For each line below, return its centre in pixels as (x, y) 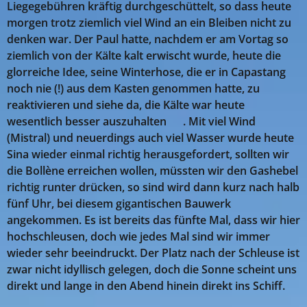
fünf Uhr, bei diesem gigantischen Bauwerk (119, 204)
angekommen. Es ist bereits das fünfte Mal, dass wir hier (153, 220)
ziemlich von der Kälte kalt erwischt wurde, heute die (144, 56)
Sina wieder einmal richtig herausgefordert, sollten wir (148, 155)
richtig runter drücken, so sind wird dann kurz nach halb (153, 187)
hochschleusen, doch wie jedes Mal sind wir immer (138, 237)
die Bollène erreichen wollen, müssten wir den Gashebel (152, 171)
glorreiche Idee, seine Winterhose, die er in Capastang (146, 72)
